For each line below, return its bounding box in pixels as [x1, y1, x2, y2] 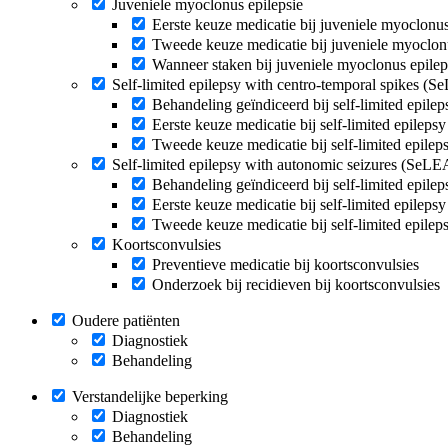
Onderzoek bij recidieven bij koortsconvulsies [152, 275, 440, 293]
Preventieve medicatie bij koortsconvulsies [152, 255, 419, 273]
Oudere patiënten [72, 311, 180, 329]
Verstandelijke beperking [72, 387, 228, 405]
